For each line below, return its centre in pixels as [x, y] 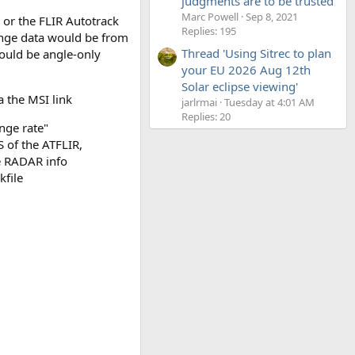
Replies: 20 [206, 117]
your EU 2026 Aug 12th [246, 70]
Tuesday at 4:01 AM [269, 103]
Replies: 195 [209, 31]
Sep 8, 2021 [272, 16]
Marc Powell [210, 16]
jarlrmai [199, 103]
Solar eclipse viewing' [240, 87]
